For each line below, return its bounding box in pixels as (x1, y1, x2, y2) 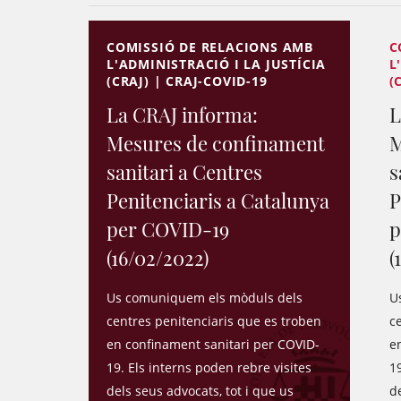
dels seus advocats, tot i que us (107, 382, 294, 399)
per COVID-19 (107, 216, 229, 243)
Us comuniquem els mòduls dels (107, 289, 303, 306)
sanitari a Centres (107, 158, 262, 185)
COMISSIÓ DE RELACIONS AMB (107, 38, 314, 55)
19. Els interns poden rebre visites (107, 359, 311, 376)
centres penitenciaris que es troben (107, 312, 321, 329)
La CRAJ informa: (107, 101, 258, 128)
